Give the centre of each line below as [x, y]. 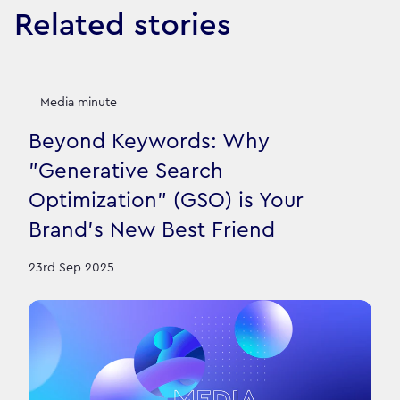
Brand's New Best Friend [152, 230]
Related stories [123, 26]
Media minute [78, 102]
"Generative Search [126, 171]
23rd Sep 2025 [71, 268]
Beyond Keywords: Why [149, 142]
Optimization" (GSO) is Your [166, 200]
